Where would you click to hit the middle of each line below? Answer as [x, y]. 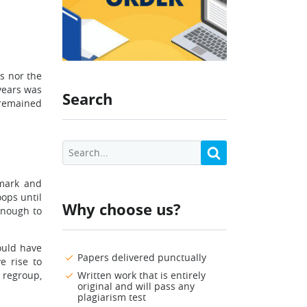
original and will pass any [136, 286]
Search [87, 99]
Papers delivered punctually [142, 258]
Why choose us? [122, 209]
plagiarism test [112, 297]
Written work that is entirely [142, 275]
